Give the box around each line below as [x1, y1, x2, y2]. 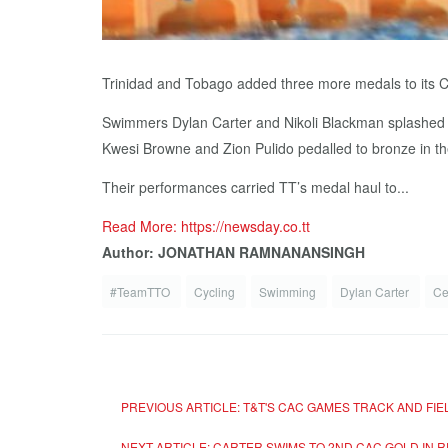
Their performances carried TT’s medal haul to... [102, 177, 409, 198]
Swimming [259, 283, 319, 301]
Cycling [194, 283, 238, 301]
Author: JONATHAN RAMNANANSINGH [102, 242, 365, 263]
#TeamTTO [110, 283, 173, 301]
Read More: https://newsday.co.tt [102, 216, 310, 237]
